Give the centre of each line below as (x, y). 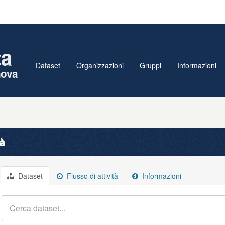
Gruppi (150, 65)
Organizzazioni (100, 65)
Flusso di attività (91, 176)
